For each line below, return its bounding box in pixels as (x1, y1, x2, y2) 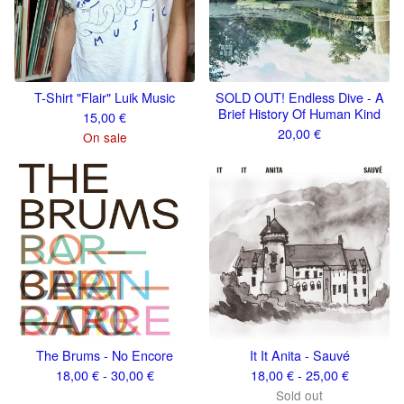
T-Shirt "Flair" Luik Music (34, 87, 175, 106)
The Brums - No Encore (36, 345, 173, 364)
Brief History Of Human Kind (218, 104, 381, 123)
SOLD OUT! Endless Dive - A (215, 87, 384, 106)
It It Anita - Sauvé (249, 345, 350, 364)
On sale (82, 128, 127, 146)
